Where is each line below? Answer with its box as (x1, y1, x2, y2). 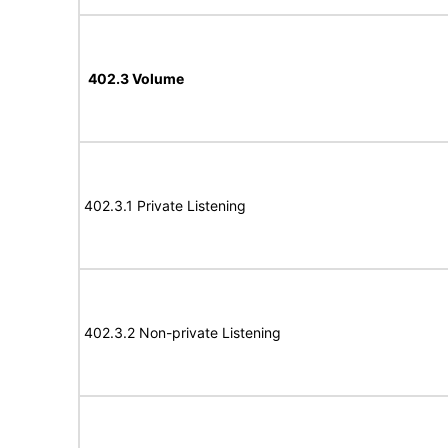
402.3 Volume (88, 70, 184, 87)
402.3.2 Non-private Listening (84, 324, 281, 341)
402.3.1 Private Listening (84, 197, 246, 214)
